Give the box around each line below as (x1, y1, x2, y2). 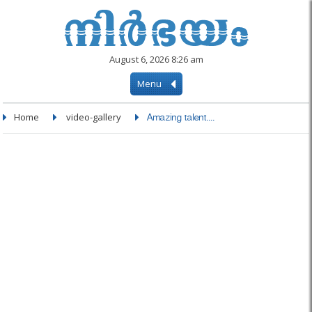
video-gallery (66, 111, 122, 123)
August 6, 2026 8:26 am (109, 53, 203, 65)
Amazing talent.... (146, 113, 215, 126)
